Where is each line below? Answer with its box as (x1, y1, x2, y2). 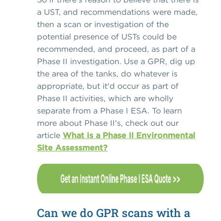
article (37, 130, 63, 141)
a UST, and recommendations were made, (37, 7, 197, 17)
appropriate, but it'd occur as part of (37, 81, 179, 91)
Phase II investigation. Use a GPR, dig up (37, 56, 195, 67)
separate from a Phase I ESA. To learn (37, 106, 182, 116)
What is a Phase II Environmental (63, 130, 195, 141)
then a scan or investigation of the (37, 19, 169, 30)
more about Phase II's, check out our (37, 118, 179, 128)
